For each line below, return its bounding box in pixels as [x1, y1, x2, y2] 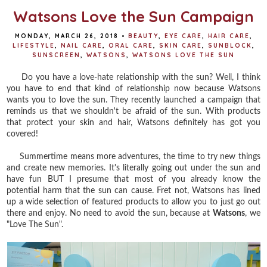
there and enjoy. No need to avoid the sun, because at [7, 209, 213, 218]
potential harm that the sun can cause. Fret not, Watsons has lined [7, 186, 260, 195]
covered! [7, 129, 39, 138]
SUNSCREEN [32, 51, 80, 59]
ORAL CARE [108, 41, 153, 49]
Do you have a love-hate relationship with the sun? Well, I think [7, 73, 260, 82]
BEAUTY [128, 32, 159, 40]
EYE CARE [164, 32, 202, 40]
